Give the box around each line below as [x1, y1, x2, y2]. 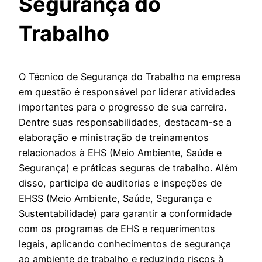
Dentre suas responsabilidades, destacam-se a [19, 116, 232, 129]
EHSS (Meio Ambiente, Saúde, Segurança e [19, 192, 212, 205]
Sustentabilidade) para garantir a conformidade [19, 208, 232, 220]
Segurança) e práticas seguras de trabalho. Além [19, 162, 237, 174]
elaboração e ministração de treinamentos [19, 132, 209, 144]
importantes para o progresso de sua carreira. [19, 101, 226, 113]
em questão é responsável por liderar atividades [19, 86, 236, 98]
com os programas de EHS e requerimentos [19, 223, 215, 235]
